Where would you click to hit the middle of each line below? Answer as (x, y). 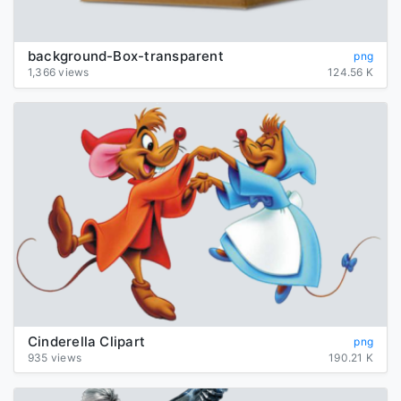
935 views (55, 357)
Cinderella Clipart (87, 341)
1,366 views (59, 73)
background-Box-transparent (126, 56)
